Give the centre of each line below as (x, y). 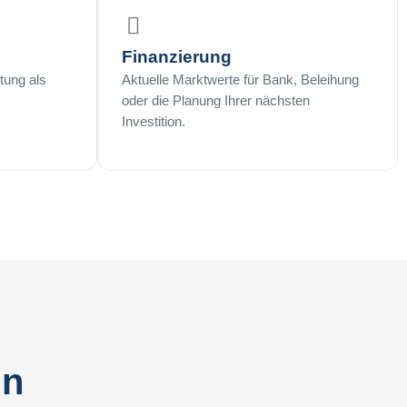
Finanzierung (177, 57)
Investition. (154, 122)
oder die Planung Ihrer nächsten (216, 101)
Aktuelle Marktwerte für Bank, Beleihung (240, 80)
